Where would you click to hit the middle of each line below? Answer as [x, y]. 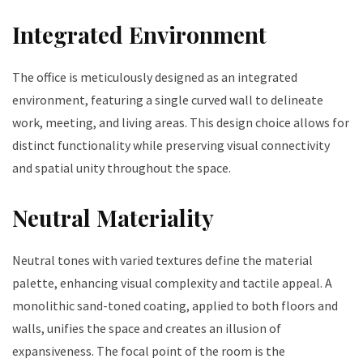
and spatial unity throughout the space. [122, 167]
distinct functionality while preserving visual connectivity [171, 145]
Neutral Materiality [113, 217]
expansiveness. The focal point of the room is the [149, 350]
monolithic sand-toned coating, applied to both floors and [175, 305]
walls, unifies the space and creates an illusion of [147, 328]
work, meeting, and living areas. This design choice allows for [181, 122]
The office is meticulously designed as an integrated [155, 77]
